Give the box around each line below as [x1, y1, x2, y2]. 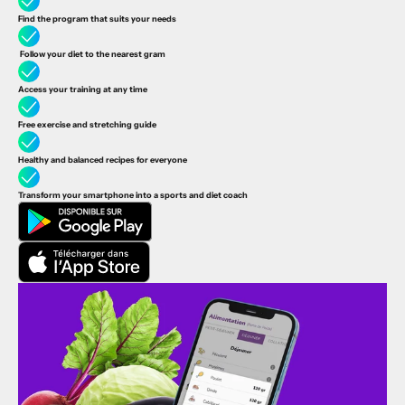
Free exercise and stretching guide [18, 119, 156, 130]
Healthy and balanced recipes [18, 155, 135, 165]
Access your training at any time [18, 84, 147, 95]
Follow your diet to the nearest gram [20, 49, 165, 60]
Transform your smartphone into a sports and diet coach [18, 190, 248, 201]
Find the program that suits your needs [18, 14, 176, 24]
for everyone [135, 155, 187, 165]
